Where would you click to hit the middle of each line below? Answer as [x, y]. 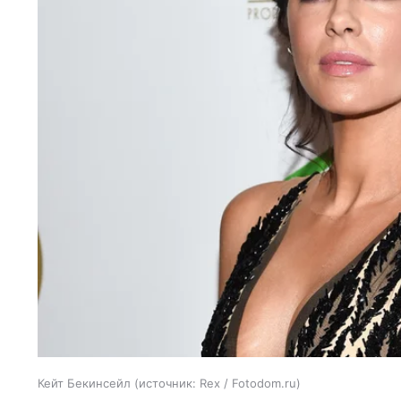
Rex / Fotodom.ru [248, 383]
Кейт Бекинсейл [84, 383]
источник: [167, 383]
